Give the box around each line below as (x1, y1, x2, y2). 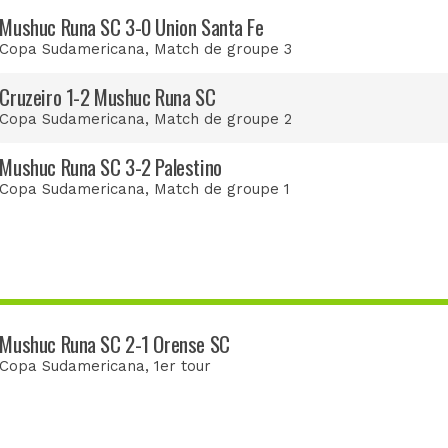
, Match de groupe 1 (145, 179, 291, 198)
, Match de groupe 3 (145, 39, 293, 58)
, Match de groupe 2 (145, 109, 293, 128)
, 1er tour (145, 356, 212, 375)
